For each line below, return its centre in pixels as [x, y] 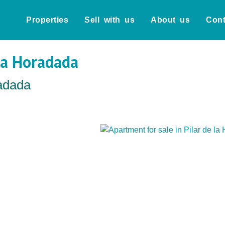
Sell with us [110, 20]
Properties [47, 20]
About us [171, 20]
